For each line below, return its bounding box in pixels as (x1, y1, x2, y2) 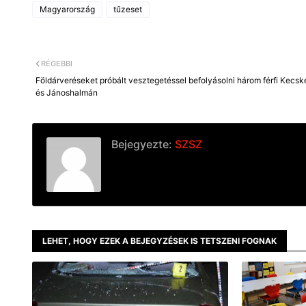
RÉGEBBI (41, 59, 72, 68)
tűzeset (113, 4, 142, 14)
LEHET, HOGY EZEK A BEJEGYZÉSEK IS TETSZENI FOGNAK (42, 236, 277, 246)
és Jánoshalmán (36, 87, 98, 98)
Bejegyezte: (111, 137, 172, 151)
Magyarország (40, 4, 95, 14)
